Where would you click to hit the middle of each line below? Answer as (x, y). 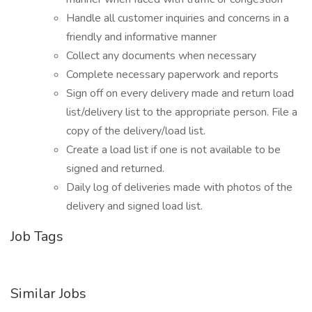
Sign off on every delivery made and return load (180, 93)
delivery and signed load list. (134, 206)
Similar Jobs (48, 294)
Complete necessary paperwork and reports (172, 75)
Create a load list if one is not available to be (173, 150)
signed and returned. (115, 169)
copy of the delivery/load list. (136, 131)
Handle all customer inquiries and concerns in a (178, 18)
